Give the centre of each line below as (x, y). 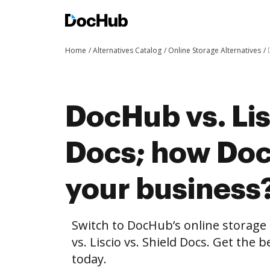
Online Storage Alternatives (215, 50)
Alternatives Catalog (127, 50)
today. (89, 259)
